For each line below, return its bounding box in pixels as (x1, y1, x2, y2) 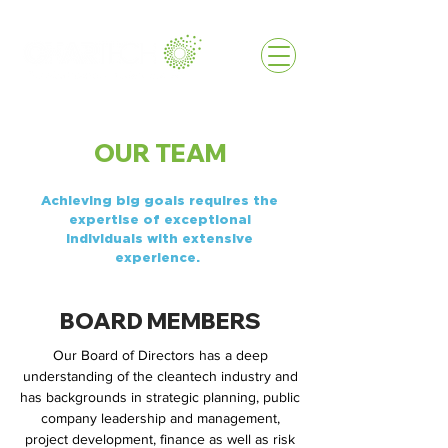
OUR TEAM (93, 138, 227, 168)
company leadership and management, (40, 410, 280, 426)
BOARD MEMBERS (59, 307, 261, 335)
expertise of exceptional (68, 212, 251, 226)
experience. (115, 250, 204, 264)
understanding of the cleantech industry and (22, 368, 298, 384)
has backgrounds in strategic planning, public (20, 389, 300, 405)
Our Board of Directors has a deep (52, 347, 268, 363)
